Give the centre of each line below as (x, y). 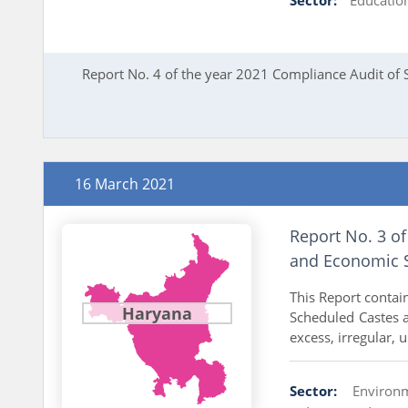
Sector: (313, 390)
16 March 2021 (125, 184)
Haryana (157, 313)
